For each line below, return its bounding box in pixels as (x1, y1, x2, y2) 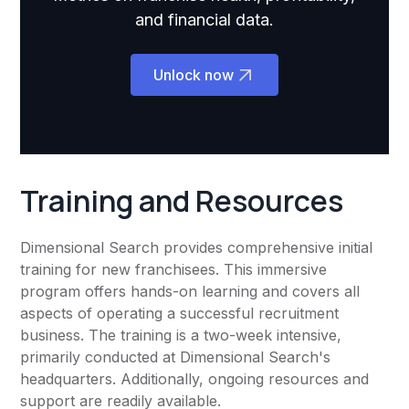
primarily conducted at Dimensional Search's (20, 348, 331, 367)
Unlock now (153, 66, 234, 85)
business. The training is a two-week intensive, (20, 326, 342, 345)
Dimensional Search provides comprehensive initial (20, 238, 373, 257)
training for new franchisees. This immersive (20, 260, 328, 279)
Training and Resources (20, 181, 344, 222)
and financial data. (135, 10, 274, 30)
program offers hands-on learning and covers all (20, 282, 361, 301)
